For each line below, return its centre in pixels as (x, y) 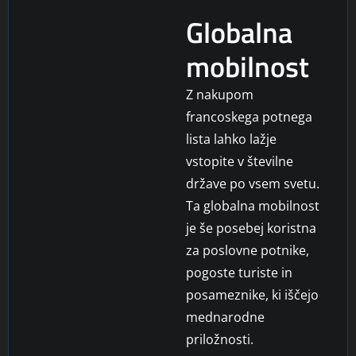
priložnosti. (220, 339)
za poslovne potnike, (248, 250)
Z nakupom (220, 94)
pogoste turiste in (239, 272)
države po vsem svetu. (253, 183)
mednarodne (225, 317)
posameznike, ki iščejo (252, 294)
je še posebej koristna (251, 228)
